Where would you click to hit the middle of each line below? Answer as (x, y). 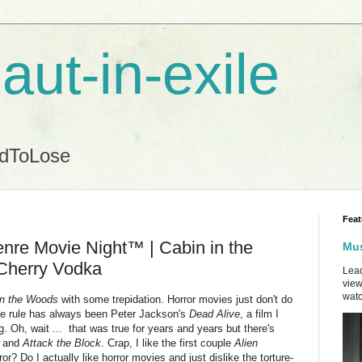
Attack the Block (62, 343)
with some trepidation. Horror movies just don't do (177, 299)
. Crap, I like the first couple (168, 343)
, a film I (259, 314)
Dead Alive (215, 314)
